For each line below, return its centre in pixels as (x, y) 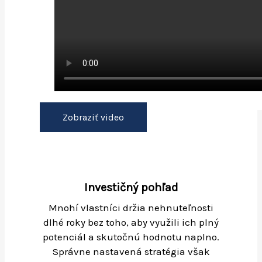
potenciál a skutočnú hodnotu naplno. (131, 237)
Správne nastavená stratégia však (131, 251)
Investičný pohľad (131, 187)
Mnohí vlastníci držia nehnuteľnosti (131, 208)
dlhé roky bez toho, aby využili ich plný (131, 222)
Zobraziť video (93, 117)
